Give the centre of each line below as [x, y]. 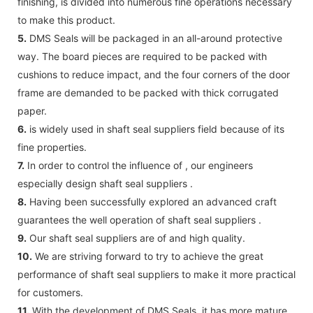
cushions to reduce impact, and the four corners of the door [154, 74]
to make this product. [66, 20]
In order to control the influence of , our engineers [139, 165]
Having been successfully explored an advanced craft [152, 201]
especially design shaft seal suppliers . [105, 183]
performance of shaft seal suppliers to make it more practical [156, 274]
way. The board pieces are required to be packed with [142, 56]
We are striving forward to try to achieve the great [148, 256]
